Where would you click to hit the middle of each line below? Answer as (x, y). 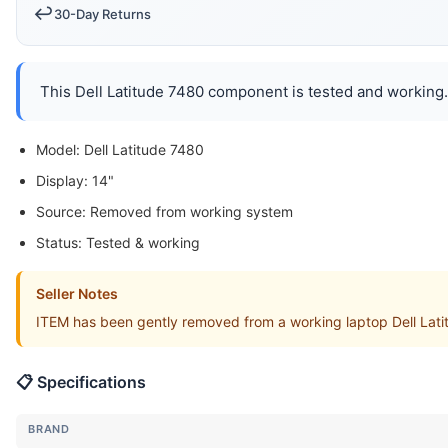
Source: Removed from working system (164, 211)
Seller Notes (77, 293)
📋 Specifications (81, 381)
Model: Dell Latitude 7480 (120, 149)
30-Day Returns (102, 13)
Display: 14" (75, 180)
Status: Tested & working (118, 242)
